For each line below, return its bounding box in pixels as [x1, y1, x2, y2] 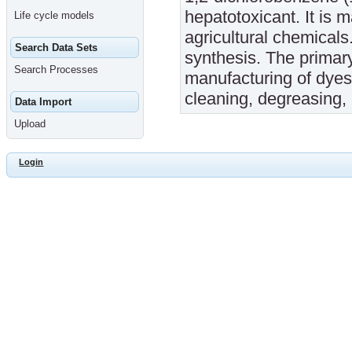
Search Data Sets [14, 42, 97, 54]
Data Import [14, 96, 71, 108]
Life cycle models [13, 9, 94, 22]
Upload [13, 118, 46, 130]
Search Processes [13, 64, 98, 76]
